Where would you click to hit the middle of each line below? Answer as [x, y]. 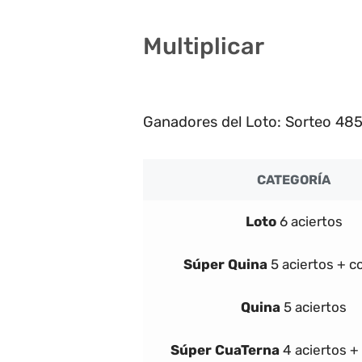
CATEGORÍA [294, 179]
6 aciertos [311, 221]
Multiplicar [204, 46]
